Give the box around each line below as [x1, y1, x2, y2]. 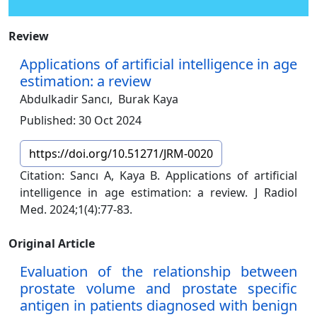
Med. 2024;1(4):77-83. [20, 202, 132, 218]
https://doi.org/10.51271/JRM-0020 [29, 146, 213, 162]
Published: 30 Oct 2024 [20, 113, 142, 129]
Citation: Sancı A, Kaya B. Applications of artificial [20, 168, 297, 184]
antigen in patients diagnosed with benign [20, 296, 297, 316]
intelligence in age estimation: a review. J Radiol [20, 185, 297, 201]
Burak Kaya [118, 91, 178, 108]
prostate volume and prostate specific [20, 279, 297, 299]
